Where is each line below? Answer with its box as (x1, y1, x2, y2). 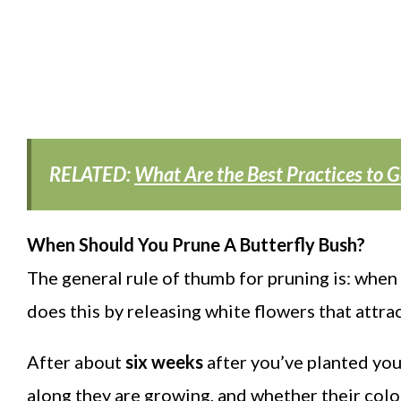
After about (27, 351, 122, 373)
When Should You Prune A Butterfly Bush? (27, 234, 365, 256)
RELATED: (49, 162, 134, 187)
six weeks (122, 351, 203, 373)
